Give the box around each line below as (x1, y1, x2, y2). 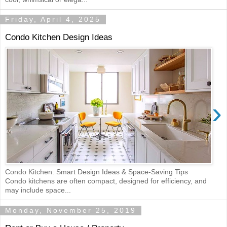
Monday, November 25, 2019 (5, 206, 136, 215)
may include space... (5, 186, 71, 195)
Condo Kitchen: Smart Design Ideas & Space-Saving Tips (5, 168, 188, 176)
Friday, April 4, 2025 (5, 15, 101, 24)
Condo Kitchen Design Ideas (5, 31, 112, 42)
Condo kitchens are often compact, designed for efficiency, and (5, 177, 207, 185)
